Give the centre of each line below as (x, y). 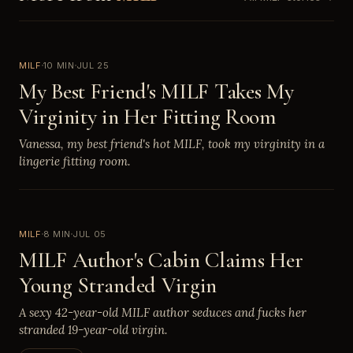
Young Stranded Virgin (118, 285)
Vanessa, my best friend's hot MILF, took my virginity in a (172, 143)
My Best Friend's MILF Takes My (156, 91)
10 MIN (59, 65)
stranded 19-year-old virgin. (93, 329)
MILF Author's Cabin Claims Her (161, 260)
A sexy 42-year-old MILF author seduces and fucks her (163, 312)
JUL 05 (89, 234)
